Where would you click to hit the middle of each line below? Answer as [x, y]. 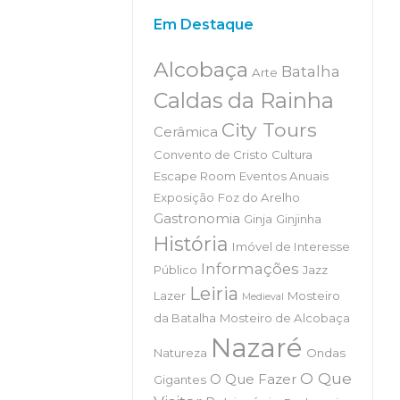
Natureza [180, 353]
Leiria [213, 294]
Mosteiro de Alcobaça [284, 318]
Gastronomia [196, 219]
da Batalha [184, 318]
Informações [250, 269]
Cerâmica [185, 132]
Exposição [183, 197]
